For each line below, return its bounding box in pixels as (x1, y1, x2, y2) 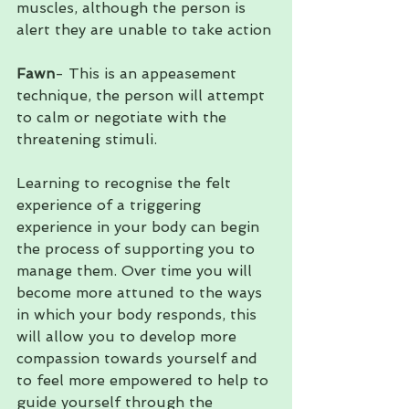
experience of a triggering (16, 195, 205, 214)
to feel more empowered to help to (16, 371, 273, 389)
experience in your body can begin (16, 217, 264, 236)
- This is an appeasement (55, 64, 241, 82)
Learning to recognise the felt (16, 173, 236, 192)
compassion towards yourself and (16, 349, 262, 367)
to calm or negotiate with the (16, 108, 231, 126)
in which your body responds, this (16, 305, 261, 323)
